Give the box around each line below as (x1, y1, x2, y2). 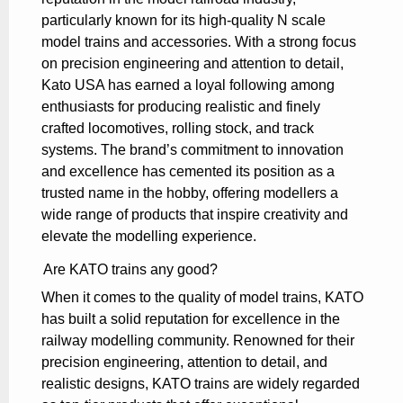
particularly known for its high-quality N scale (41, 13, 326, 29)
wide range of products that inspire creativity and (41, 207, 348, 223)
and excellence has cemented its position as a (41, 164, 335, 180)
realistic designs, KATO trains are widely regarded (41, 376, 360, 392)
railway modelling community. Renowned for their (41, 333, 354, 349)
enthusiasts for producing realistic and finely (41, 99, 320, 115)
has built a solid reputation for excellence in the (41, 311, 340, 327)
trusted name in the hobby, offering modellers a (41, 185, 338, 201)
